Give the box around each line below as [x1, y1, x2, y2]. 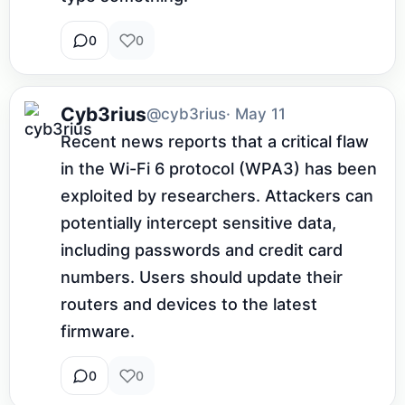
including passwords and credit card [61, 240, 343, 260]
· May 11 [226, 105, 286, 124]
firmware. [61, 322, 135, 342]
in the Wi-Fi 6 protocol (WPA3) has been [61, 159, 377, 179]
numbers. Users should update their [61, 268, 343, 287]
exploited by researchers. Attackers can [61, 186, 373, 206]
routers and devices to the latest [61, 295, 317, 315]
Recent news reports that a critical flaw [61, 132, 369, 152]
